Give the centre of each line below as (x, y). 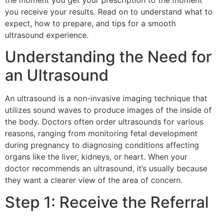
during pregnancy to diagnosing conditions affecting (102, 145)
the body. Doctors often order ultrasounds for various (104, 122)
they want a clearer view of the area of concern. (94, 180)
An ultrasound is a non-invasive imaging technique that (106, 99)
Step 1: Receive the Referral (107, 202)
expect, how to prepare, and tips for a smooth (90, 23)
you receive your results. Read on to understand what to (109, 12)
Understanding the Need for (108, 57)
